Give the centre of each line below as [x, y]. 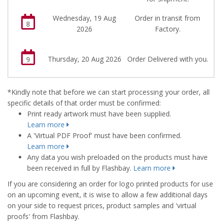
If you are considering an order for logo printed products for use [110, 184]
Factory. [167, 29]
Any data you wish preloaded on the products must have [117, 157]
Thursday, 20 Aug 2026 [84, 59]
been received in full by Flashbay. [80, 168]
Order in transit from [167, 18]
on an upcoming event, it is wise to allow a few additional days [108, 195]
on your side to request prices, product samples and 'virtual [102, 205]
